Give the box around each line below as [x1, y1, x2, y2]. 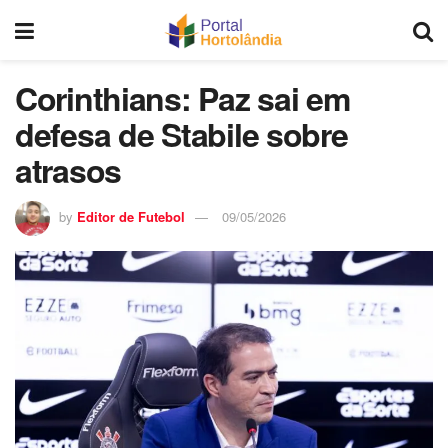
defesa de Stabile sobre [15, 111, 348, 157]
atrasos [15, 147, 122, 193]
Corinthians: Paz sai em [15, 75, 350, 121]
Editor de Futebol [77, 206, 185, 226]
